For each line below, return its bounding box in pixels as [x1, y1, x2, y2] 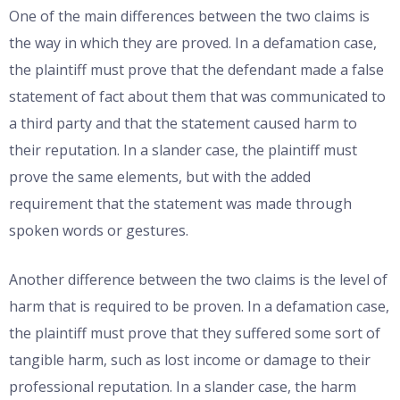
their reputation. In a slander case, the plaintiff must [9, 140, 357, 161]
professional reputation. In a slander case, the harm [9, 377, 356, 397]
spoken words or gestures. [9, 221, 188, 241]
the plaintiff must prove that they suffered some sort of [9, 323, 380, 344]
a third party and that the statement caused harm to [9, 113, 357, 134]
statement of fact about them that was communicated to [9, 87, 386, 107]
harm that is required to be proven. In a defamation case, [9, 296, 389, 317]
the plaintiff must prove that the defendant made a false [9, 60, 384, 80]
